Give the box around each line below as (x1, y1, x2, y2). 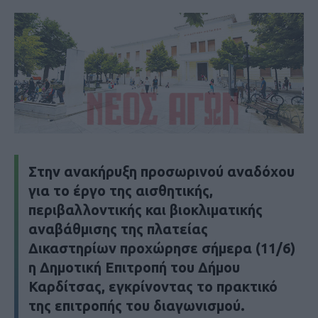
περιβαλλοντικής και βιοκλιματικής (28, 201, 263, 218)
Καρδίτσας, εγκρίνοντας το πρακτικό (28, 278, 278, 295)
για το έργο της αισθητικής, (28, 182, 213, 199)
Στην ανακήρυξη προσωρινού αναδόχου (28, 163, 295, 180)
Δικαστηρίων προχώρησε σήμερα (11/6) (28, 239, 295, 256)
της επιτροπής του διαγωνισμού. (28, 297, 245, 314)
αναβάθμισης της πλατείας (28, 220, 208, 237)
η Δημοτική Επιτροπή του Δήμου (28, 258, 240, 275)
